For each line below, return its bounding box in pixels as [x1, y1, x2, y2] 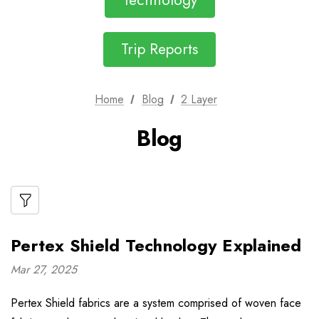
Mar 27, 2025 [11, 261, 77, 278]
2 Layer [181, 91, 218, 108]
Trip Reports [121, 38, 198, 60]
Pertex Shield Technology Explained [11, 233, 302, 258]
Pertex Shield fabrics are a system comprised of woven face [11, 295, 301, 311]
